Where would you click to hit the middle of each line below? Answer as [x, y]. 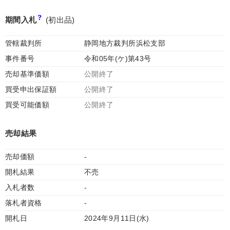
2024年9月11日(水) [117, 218]
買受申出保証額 [31, 89]
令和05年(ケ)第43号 [118, 59]
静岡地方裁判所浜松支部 [125, 43]
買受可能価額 [27, 105]
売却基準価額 [27, 74]
